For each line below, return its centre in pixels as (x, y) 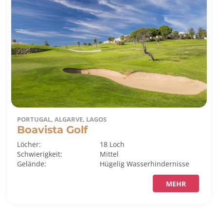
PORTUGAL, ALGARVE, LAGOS (62, 119)
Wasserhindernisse (158, 164)
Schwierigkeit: (40, 154)
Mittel (109, 154)
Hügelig (113, 164)
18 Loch (112, 145)
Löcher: (29, 145)
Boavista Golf (52, 130)
